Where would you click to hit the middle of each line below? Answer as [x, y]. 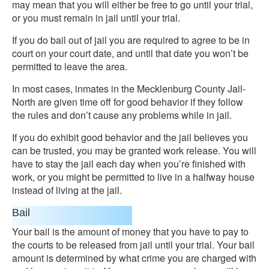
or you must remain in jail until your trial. [96, 18]
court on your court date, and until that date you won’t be [130, 53]
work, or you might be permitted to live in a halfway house [133, 177]
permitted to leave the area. [70, 66]
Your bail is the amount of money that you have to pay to [130, 231]
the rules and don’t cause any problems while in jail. [122, 115]
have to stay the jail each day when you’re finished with [129, 164]
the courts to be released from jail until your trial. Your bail [133, 245]
